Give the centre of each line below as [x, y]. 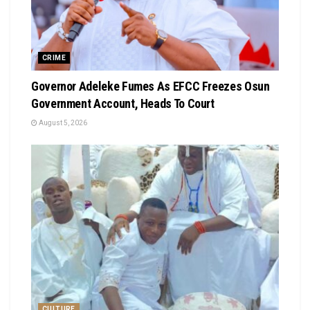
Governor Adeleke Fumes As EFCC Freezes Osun [151, 86]
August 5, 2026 [62, 122]
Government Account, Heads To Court [123, 103]
